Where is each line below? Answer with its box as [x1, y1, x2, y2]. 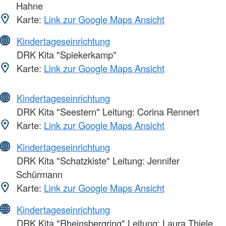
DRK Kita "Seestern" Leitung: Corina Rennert [14, 105, 199, 119]
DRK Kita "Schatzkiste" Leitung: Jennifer [14, 154, 180, 167]
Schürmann [16, 167, 63, 181]
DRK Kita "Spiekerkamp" [14, 48, 117, 62]
